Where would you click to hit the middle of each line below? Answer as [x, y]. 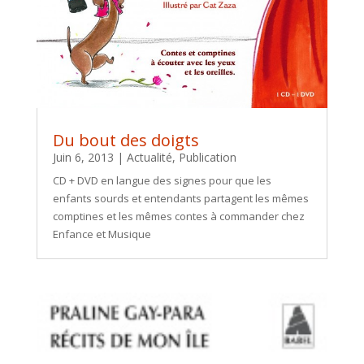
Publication [207, 157]
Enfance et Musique [102, 234]
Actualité [149, 157]
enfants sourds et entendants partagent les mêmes [180, 198]
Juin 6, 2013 [83, 157]
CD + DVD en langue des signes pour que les [162, 180]
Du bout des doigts [126, 140]
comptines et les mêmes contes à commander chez [178, 216]
